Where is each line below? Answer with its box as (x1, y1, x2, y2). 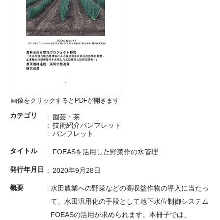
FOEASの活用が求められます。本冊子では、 (50, 211, 191, 219)
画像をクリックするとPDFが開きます (11, 96, 119, 104)
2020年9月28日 (52, 166, 101, 174)
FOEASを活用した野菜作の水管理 (52, 148, 158, 156)
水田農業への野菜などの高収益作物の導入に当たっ (50, 184, 209, 192)
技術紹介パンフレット (52, 121, 121, 129)
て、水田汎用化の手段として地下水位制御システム (50, 197, 209, 206)
